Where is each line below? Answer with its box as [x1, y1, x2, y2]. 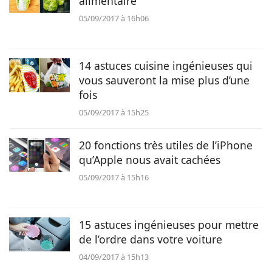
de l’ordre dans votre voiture [79, 232, 222, 246]
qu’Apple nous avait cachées [79, 152, 220, 167]
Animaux [116, 12, 156, 25]
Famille [120, 50, 152, 64]
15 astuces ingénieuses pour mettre [79, 217, 259, 232]
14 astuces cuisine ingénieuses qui [79, 58, 253, 73]
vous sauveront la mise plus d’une [79, 73, 250, 87]
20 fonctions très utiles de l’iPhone [79, 138, 253, 152]
